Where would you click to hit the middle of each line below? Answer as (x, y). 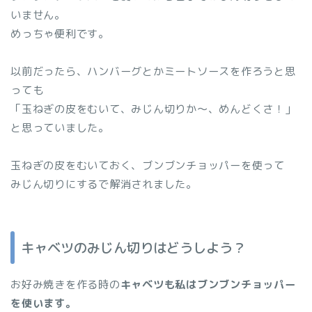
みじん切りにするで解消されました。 (104, 184)
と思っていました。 (60, 127)
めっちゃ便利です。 (60, 33)
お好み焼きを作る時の (65, 285)
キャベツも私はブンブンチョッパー (208, 285)
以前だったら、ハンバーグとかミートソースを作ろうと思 (153, 71)
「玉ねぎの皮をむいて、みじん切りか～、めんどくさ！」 (153, 109)
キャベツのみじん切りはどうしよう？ (133, 248)
